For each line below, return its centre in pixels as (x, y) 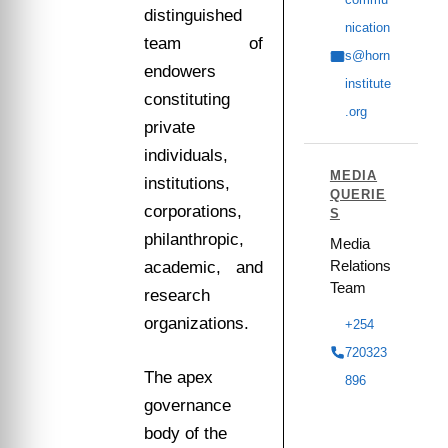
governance (187, 405)
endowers (179, 71)
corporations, (192, 211)
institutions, (186, 183)
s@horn (367, 56)
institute (367, 84)
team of (203, 43)
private (169, 127)
